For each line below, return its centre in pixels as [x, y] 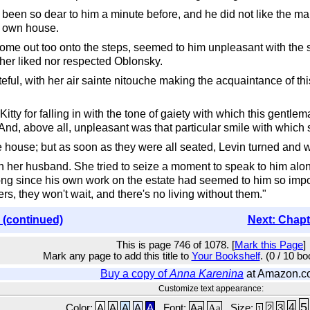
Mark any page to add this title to [117, 256]
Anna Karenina [207, 274]
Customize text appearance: [211, 289]
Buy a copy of [135, 274]
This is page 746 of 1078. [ [175, 245]
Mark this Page [269, 245]
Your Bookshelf [226, 256]
